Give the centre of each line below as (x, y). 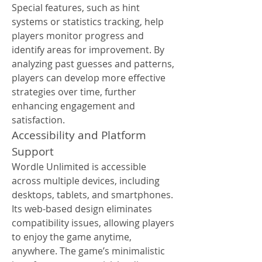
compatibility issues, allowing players (93, 223)
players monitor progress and (78, 36)
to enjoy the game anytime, (72, 237)
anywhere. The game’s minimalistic (88, 251)
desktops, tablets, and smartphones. (92, 195)
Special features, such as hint (76, 8)
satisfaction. (38, 120)
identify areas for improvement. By (88, 50)
